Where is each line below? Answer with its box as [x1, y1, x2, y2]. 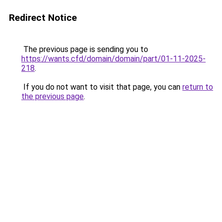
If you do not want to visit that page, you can [21, 82, 182, 92]
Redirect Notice [9, 12, 77, 23]
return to [182, 82, 213, 92]
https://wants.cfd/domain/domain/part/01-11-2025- [21, 54, 206, 63]
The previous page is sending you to [21, 45, 148, 54]
